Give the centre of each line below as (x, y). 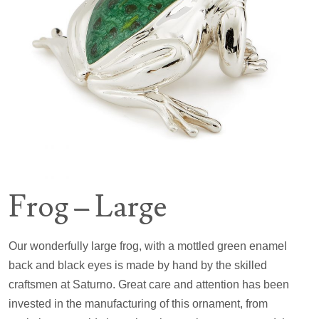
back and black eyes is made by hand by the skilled (138, 265)
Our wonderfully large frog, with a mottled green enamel (148, 246)
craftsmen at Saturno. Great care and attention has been (149, 284)
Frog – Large (88, 207)
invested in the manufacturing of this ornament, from (138, 303)
